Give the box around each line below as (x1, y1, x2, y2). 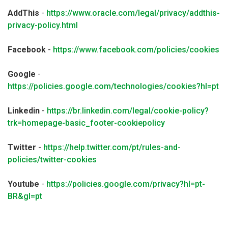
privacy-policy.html (8, 20, 78, 30)
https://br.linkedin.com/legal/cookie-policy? (47, 106, 209, 116)
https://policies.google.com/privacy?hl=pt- (46, 179, 205, 189)
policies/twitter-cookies (8, 155, 97, 164)
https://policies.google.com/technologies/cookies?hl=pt (8, 81, 219, 91)
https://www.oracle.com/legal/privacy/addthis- (46, 8, 220, 18)
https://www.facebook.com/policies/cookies (53, 45, 219, 54)
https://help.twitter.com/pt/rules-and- (43, 142, 181, 152)
